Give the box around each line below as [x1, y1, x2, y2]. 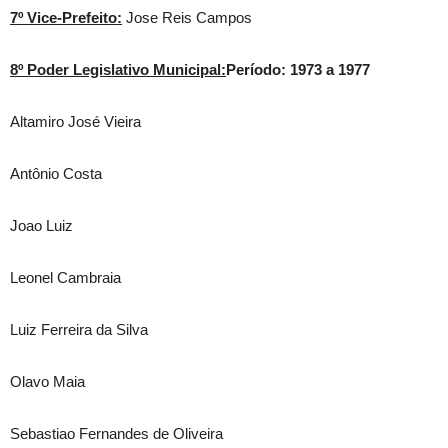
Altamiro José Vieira [10, 113, 141, 130]
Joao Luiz [10, 217, 73, 234]
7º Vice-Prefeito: [10, 9, 122, 26]
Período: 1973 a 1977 [226, 61, 370, 78]
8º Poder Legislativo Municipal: [10, 61, 226, 78]
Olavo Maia [10, 373, 85, 390]
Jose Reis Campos [122, 9, 252, 26]
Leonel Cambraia [10, 269, 121, 286]
